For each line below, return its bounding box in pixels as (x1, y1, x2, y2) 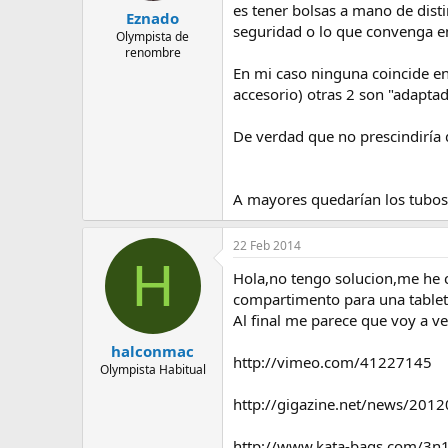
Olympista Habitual (99, 361, 206, 378)
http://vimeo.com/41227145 (233, 351, 432, 372)
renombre (124, 44, 181, 61)
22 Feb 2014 (233, 236, 301, 254)
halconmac (111, 341, 194, 361)
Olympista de (116, 28, 189, 45)
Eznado (126, 8, 179, 28)
